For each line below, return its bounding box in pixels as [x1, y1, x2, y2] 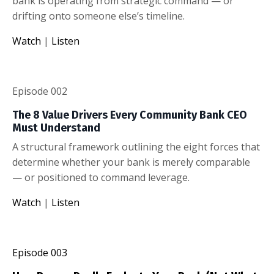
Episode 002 [12, 84, 67, 98]
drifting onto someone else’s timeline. [12, 9, 185, 23]
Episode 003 [12, 245, 67, 259]
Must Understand [12, 120, 100, 135]
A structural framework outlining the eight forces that [12, 139, 260, 154]
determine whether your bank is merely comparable [12, 155, 250, 169]
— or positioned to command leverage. [12, 170, 190, 184]
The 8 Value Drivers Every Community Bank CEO [12, 108, 247, 122]
